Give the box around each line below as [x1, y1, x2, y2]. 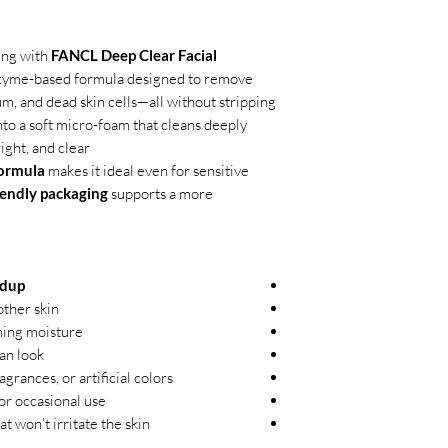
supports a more [108, 184, 213, 203]
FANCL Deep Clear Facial [51, 46, 217, 64]
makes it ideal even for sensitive [45, 161, 249, 180]
